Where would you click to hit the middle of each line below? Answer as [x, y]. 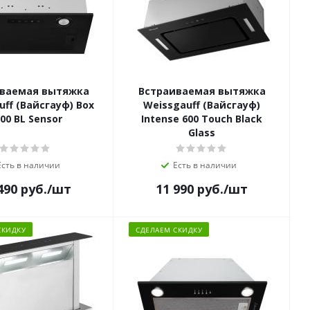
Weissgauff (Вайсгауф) [202, 105]
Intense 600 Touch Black [202, 119]
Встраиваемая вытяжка [202, 91]
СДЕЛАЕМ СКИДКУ [169, 230]
